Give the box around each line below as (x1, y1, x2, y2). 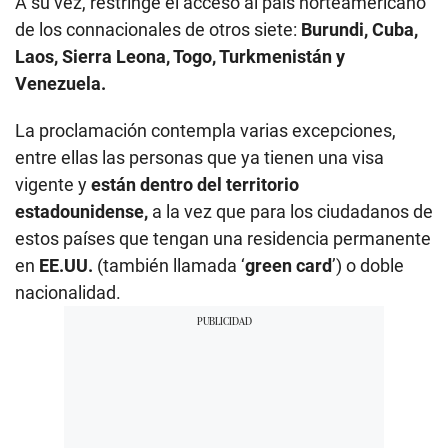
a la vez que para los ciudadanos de (152, 200, 433, 222)
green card (245, 254, 332, 276)
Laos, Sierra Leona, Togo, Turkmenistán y (15, 45, 345, 67)
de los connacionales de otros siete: (15, 18, 297, 40)
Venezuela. (15, 72, 106, 94)
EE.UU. (35, 254, 97, 276)
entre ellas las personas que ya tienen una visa (15, 146, 384, 168)
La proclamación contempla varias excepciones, (15, 119, 396, 141)
